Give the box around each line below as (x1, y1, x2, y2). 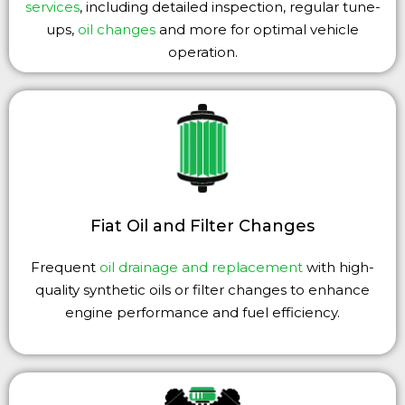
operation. (167, 42, 238, 61)
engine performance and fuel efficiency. (65, 303, 340, 321)
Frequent (31, 258, 99, 276)
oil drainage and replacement (99, 258, 306, 276)
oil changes (78, 20, 155, 38)
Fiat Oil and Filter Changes (90, 215, 315, 236)
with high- (306, 258, 374, 276)
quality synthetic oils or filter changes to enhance (35, 280, 370, 298)
